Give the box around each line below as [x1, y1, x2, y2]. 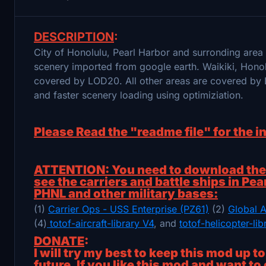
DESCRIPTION [34, 29, 114, 44]
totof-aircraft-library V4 [47, 217, 154, 229]
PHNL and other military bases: [34, 186, 218, 201]
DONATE [34, 233, 84, 248]
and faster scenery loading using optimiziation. [34, 88, 243, 101]
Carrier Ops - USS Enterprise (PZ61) [48, 202, 209, 215]
